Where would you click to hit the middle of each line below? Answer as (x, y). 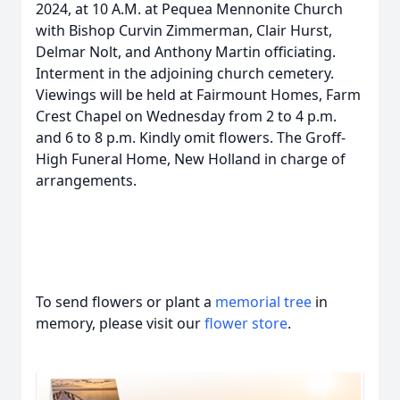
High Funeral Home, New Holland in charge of (191, 159)
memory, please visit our (120, 323)
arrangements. (86, 180)
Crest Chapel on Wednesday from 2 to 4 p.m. (186, 116)
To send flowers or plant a (125, 302)
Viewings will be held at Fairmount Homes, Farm (198, 95)
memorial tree (263, 302)
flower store (246, 323)
